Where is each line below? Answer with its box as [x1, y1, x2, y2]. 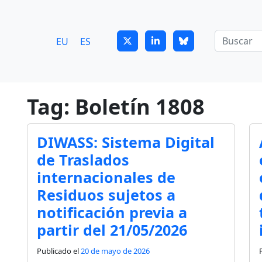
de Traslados [37, 150, 129, 170]
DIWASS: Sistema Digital [37, 132, 215, 153]
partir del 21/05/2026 [37, 220, 187, 240]
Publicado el [37, 246, 81, 257]
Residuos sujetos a [37, 185, 175, 205]
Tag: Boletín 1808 [27, 92, 205, 121]
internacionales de [37, 167, 175, 188]
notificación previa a [37, 202, 187, 223]
